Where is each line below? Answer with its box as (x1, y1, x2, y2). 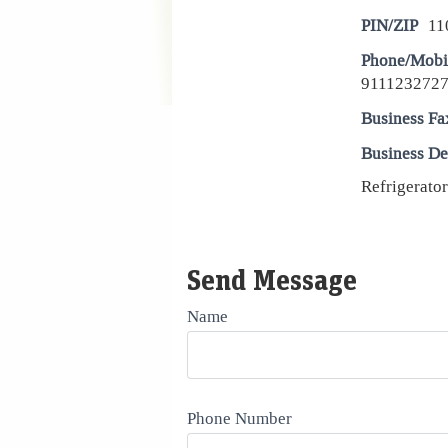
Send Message (187, 262, 357, 297)
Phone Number (187, 407, 292, 429)
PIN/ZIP (361, 14, 418, 36)
